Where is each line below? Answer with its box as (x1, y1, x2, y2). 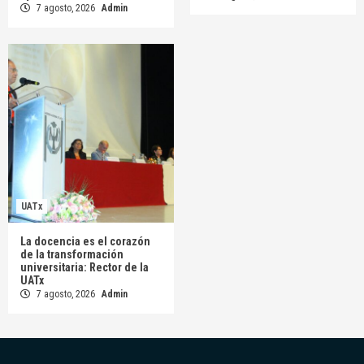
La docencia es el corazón (20, 235, 150, 249)
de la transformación (20, 248, 123, 262)
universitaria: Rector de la (20, 261, 149, 275)
